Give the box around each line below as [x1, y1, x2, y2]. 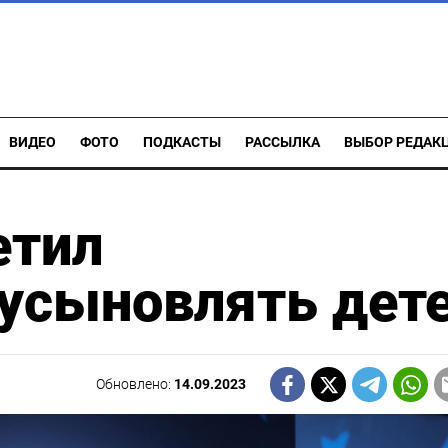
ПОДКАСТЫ [143, 134, 221, 151]
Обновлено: [96, 375, 175, 393]
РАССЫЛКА [245, 134, 320, 151]
